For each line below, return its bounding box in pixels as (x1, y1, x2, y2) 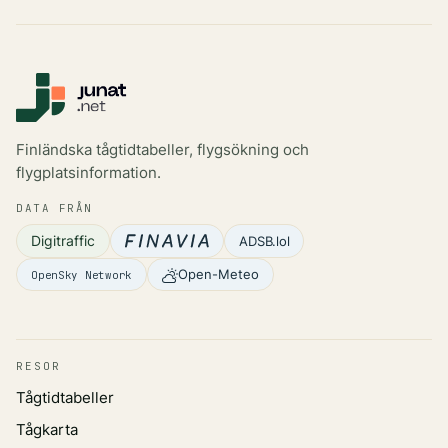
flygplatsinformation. (16, 163, 161, 183)
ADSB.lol (239, 232, 290, 249)
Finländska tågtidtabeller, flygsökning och (16, 140, 309, 160)
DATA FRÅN (16, 200, 93, 215)
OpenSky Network (31, 267, 133, 282)
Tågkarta (16, 419, 78, 439)
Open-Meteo (178, 266, 260, 283)
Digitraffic (31, 232, 96, 250)
